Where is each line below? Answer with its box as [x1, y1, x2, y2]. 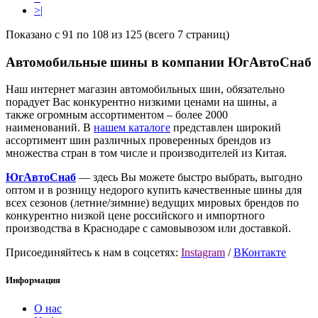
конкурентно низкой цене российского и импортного [6, 209, 265, 222]
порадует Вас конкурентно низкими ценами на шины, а [6, 96, 277, 109]
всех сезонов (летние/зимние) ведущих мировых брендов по [6, 197, 299, 209]
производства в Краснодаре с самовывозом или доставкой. [6, 222, 291, 235]
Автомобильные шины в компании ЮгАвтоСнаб [6, 54, 312, 70]
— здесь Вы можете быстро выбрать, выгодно [79, 171, 302, 184]
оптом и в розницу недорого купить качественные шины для [6, 184, 302, 197]
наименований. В [6, 121, 94, 134]
